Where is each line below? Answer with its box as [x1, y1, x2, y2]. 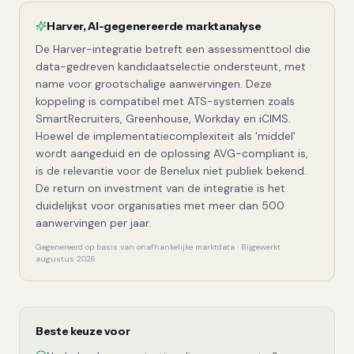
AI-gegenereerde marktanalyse [88, 19, 262, 33]
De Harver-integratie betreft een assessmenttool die [36, 42, 311, 56]
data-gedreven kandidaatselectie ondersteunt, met [36, 59, 306, 73]
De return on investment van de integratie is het [36, 181, 285, 195]
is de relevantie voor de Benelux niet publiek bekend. [36, 164, 307, 178]
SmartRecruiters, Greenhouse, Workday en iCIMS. [36, 111, 291, 126]
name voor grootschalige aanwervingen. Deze [36, 77, 272, 91]
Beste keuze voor [36, 324, 130, 338]
